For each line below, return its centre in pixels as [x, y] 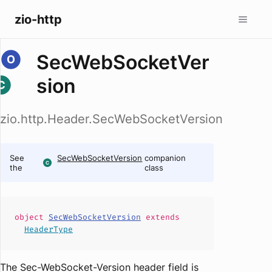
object [32, 217]
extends [160, 217]
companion [165, 158]
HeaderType [49, 229]
